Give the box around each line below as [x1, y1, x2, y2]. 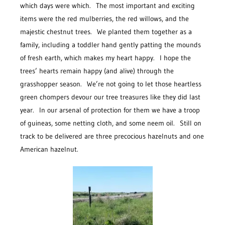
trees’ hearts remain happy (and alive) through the [20, 66, 174, 76]
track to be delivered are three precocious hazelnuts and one [20, 132, 204, 141]
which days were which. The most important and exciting [20, 1, 195, 11]
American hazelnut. [20, 145, 78, 154]
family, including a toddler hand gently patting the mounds [20, 40, 201, 50]
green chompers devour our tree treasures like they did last [20, 92, 200, 102]
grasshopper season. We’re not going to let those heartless [20, 79, 201, 89]
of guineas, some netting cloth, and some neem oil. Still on [20, 119, 201, 128]
